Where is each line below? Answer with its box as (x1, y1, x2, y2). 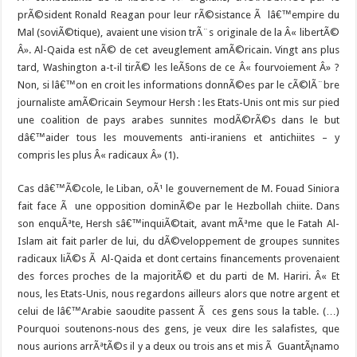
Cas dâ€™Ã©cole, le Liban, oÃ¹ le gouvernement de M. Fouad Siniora (18, 182, 339, 195)
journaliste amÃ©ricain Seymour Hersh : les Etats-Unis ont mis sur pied (18, 96, 339, 109)
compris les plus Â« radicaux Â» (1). (18, 149, 179, 162)
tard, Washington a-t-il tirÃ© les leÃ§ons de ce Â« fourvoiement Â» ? (18, 61, 339, 74)
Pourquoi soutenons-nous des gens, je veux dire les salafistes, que (18, 323, 339, 335)
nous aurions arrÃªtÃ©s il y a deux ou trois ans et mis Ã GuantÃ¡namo (18, 340, 339, 353)
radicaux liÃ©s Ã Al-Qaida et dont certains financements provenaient (18, 253, 339, 265)
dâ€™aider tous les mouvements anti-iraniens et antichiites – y (18, 131, 339, 144)
